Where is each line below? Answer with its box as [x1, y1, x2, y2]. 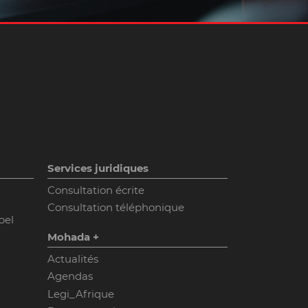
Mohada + [47, 230, 99, 244]
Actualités [47, 252, 98, 265]
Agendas [47, 269, 93, 283]
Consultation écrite [47, 183, 144, 197]
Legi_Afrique [47, 287, 114, 300]
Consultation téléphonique [47, 201, 184, 214]
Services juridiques [47, 162, 148, 175]
